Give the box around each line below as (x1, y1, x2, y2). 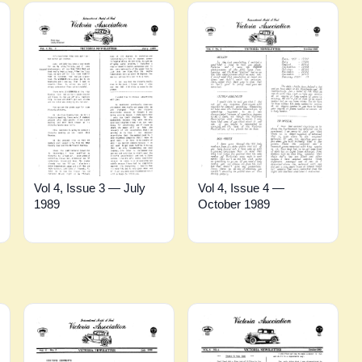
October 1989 (197, 196, 270, 211)
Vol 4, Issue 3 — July (34, 181, 146, 196)
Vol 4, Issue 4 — (197, 180, 284, 195)
